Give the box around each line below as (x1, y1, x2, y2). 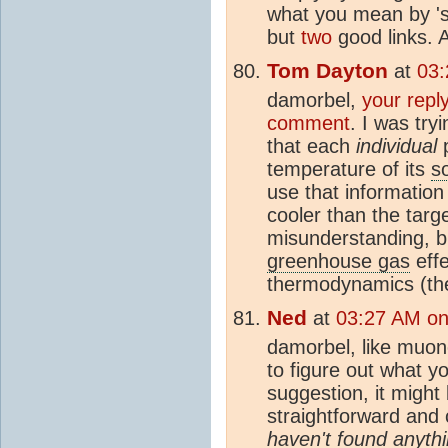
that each (267, 134, 356, 157)
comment (267, 111, 350, 134)
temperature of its (267, 157, 431, 180)
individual (356, 134, 437, 157)
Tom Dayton (267, 58, 388, 83)
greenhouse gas (267, 249, 410, 272)
